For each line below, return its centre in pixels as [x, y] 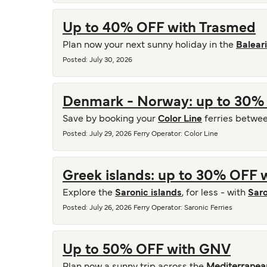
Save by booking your [110, 119]
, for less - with [215, 193]
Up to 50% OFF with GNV [147, 250]
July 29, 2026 [111, 134]
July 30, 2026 [111, 60]
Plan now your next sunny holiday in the [149, 45]
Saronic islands [148, 193]
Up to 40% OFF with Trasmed [159, 29]
